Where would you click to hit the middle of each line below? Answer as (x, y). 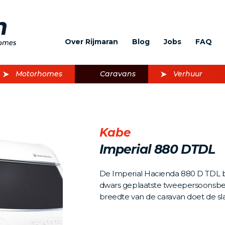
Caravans (118, 74)
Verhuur (188, 74)
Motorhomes (39, 74)
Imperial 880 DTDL (157, 149)
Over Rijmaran (91, 42)
